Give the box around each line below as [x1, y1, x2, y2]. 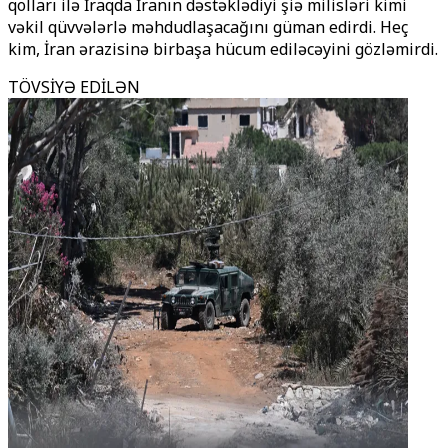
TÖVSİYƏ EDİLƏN [8, 76, 140, 98]
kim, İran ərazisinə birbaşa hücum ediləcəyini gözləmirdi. [8, 38, 438, 60]
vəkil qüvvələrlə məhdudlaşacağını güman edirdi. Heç [8, 16, 408, 38]
